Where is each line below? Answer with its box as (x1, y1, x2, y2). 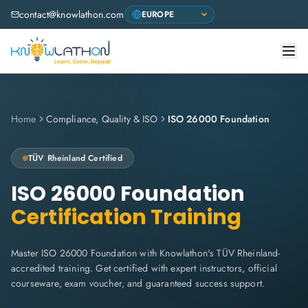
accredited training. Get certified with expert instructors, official (11, 261, 277, 275)
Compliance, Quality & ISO (45, 112, 158, 126)
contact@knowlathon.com (19, 8, 124, 21)
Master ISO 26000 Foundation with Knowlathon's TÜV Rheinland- (11, 246, 280, 260)
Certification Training (11, 203, 242, 232)
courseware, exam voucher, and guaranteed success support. (11, 276, 265, 290)
